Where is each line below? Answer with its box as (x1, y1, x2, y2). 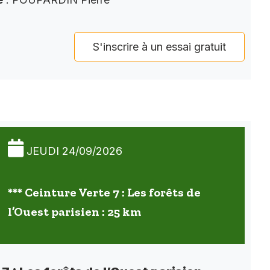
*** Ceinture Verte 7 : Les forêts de (7, 184, 201, 199)
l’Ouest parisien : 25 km (7, 204, 141, 219)
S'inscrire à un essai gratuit (93, 40, 226, 54)
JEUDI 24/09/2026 (26, 144, 122, 157)
